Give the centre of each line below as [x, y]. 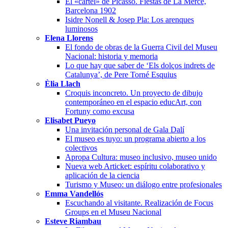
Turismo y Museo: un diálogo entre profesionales [144, 184]
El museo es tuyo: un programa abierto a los [135, 138]
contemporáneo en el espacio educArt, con [133, 102]
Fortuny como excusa [100, 111]
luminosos [81, 28]
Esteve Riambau [73, 221]
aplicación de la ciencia [102, 175]
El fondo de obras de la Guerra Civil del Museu [141, 47]
